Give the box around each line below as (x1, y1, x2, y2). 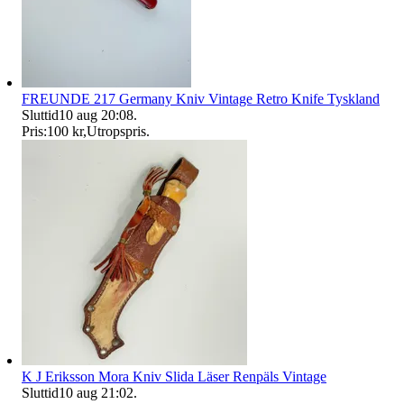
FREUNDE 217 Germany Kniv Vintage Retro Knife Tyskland (22, 90, 380, 106)
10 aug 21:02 (59, 384, 133, 400)
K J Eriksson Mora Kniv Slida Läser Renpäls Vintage (22, 368, 326, 384)
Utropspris (87, 123, 146, 139)
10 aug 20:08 (59, 106, 133, 123)
